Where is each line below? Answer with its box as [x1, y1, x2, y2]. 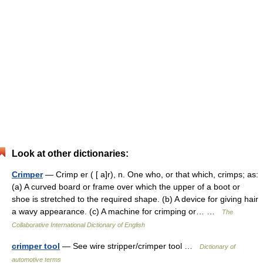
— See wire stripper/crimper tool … [60, 241, 200, 251]
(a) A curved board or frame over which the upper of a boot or [12, 182, 240, 191]
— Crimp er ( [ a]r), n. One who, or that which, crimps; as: [43, 170, 258, 179]
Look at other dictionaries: [12, 149, 129, 159]
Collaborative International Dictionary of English [12, 221, 145, 228]
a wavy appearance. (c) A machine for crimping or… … [12, 207, 222, 216]
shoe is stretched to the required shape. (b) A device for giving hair [12, 194, 258, 204]
